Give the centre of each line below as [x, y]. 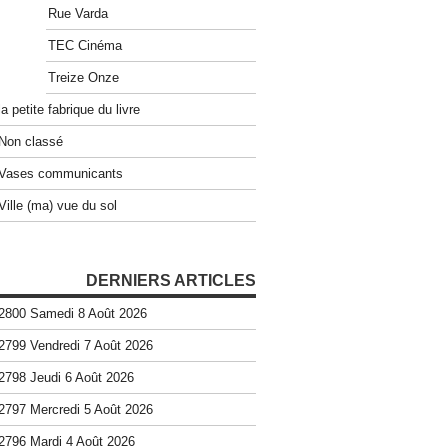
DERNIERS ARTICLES [171, 280]
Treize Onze [83, 77]
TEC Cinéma [85, 45]
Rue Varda [78, 13]
